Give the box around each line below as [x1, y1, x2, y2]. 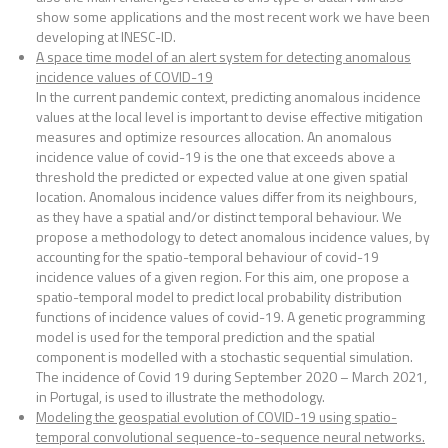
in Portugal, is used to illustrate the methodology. [36, 386, 325, 407]
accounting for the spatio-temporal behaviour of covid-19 [36, 246, 379, 267]
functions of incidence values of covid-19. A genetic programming [36, 306, 425, 327]
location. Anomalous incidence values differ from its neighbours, [36, 186, 417, 207]
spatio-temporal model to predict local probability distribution [36, 286, 402, 307]
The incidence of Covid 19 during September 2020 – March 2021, [36, 366, 427, 387]
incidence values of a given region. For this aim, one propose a [36, 266, 409, 287]
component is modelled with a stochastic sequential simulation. [36, 346, 413, 367]
